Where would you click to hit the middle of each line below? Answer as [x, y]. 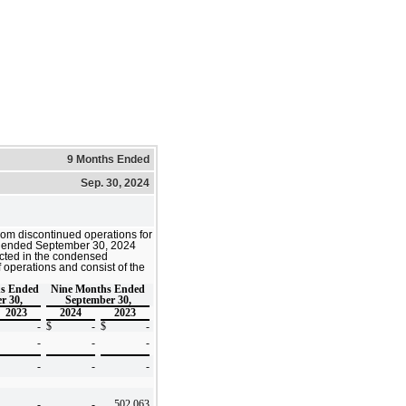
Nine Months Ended [98, 289]
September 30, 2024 [86, 245]
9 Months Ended [108, 159]
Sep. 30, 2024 [115, 183]
